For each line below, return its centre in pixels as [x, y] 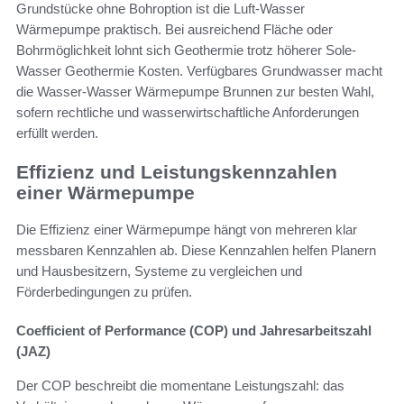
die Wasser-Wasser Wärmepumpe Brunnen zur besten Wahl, [195, 92]
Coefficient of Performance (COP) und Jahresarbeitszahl [194, 330]
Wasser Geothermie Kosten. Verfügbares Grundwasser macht [199, 71]
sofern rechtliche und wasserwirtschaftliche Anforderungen [188, 113]
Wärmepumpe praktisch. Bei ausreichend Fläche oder [174, 30]
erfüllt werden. [57, 133]
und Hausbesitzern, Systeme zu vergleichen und [159, 271]
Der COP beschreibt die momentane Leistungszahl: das [180, 385]
